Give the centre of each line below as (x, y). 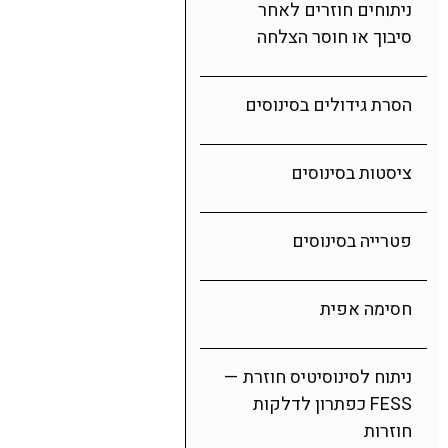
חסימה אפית (366, 309)
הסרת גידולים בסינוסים (328, 105)
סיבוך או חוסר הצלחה (334, 37)
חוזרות (388, 431)
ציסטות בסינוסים (351, 173)
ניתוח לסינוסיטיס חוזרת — (318, 377)
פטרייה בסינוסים (352, 241)
